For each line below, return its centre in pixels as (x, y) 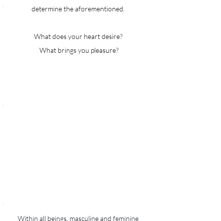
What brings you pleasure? (79, 50)
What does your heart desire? (79, 36)
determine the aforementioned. (79, 8)
